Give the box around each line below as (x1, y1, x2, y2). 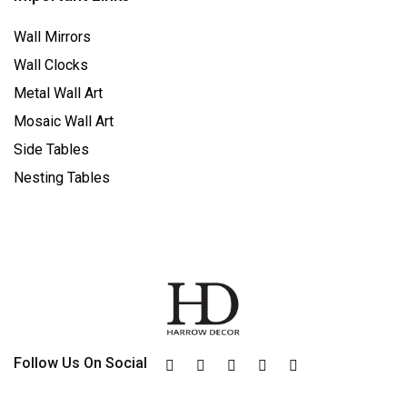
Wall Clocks (14, 56, 88, 74)
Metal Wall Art (14, 84, 103, 102)
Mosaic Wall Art (14, 113, 114, 130)
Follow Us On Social (14, 354, 148, 372)
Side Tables (14, 141, 89, 158)
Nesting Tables (14, 169, 110, 186)
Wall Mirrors (14, 28, 91, 45)
